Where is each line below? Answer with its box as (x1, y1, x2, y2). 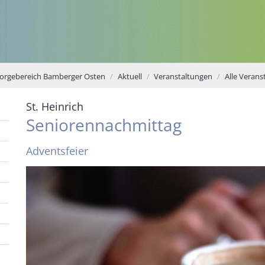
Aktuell (117, 71, 142, 82)
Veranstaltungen (154, 71, 212, 82)
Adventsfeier (26, 143, 88, 158)
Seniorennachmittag (26, 113, 182, 136)
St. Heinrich (26, 99, 83, 114)
